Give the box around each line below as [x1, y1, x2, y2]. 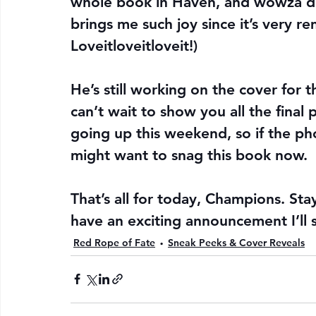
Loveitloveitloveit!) [71, 36, 197, 54]
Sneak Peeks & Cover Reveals [168, 236, 305, 250]
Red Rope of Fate [73, 236, 155, 250]
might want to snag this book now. [71, 145, 308, 164]
